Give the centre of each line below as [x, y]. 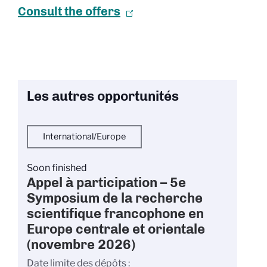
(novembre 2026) [81, 245]
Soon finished [57, 168]
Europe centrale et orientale [116, 229]
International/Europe [84, 136]
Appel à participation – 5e [106, 183]
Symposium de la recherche [115, 198]
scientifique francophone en [115, 214]
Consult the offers [69, 11]
